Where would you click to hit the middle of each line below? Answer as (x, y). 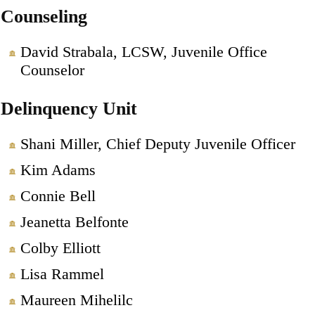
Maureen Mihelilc (76, 300)
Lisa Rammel (62, 274)
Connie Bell (58, 195)
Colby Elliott (60, 247)
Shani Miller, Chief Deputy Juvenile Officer (157, 143)
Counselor (52, 70)
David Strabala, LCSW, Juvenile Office (143, 51)
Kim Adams (58, 169)
